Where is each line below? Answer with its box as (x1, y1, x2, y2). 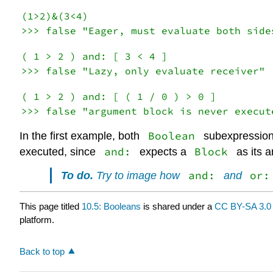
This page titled (19, 200, 82, 211)
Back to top (19, 246, 65, 257)
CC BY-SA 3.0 (214, 200, 271, 211)
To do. (61, 169, 93, 182)
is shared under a (141, 200, 214, 211)
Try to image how (93, 169, 183, 182)
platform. (19, 214, 54, 225)
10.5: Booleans (82, 200, 141, 211)
